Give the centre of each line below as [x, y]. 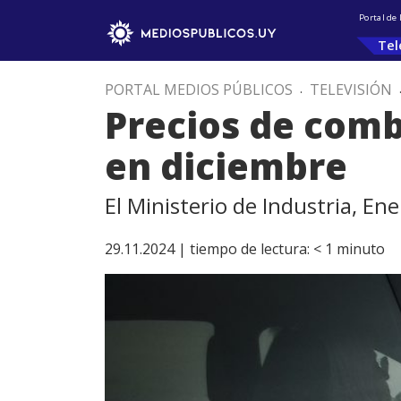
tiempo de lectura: [250, 249]
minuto [361, 249]
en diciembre [226, 166]
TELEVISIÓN [351, 90]
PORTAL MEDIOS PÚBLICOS [199, 90]
